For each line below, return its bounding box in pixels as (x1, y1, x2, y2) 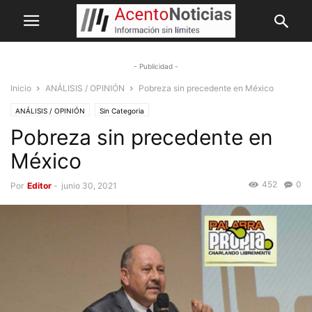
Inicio (10, 83, 31, 93)
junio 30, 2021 (61, 180, 117, 191)
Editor (27, 180, 52, 191)
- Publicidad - (134, 62, 178, 70)
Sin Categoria (100, 107, 144, 115)
